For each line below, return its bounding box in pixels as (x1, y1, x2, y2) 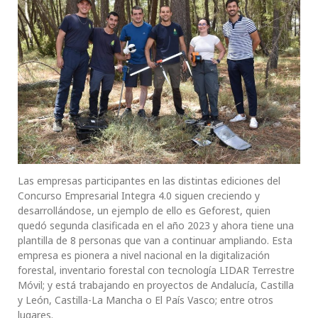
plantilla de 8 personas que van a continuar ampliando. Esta (18, 234, 292, 248)
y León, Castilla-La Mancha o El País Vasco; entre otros (18, 293, 273, 307)
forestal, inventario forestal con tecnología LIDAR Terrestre (18, 263, 295, 278)
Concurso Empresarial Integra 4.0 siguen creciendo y (18, 189, 260, 203)
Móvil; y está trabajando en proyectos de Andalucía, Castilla (18, 278, 294, 292)
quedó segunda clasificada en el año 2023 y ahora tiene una (18, 219, 294, 233)
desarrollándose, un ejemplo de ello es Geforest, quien (18, 204, 270, 218)
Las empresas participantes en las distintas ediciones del (18, 174, 280, 188)
